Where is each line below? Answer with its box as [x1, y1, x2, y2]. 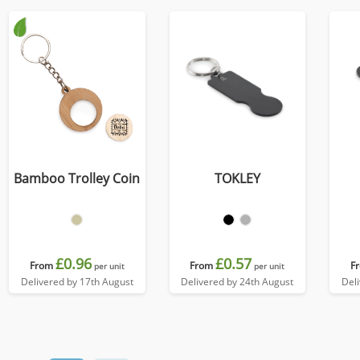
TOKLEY [214, 170, 260, 187]
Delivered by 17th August [20, 275, 133, 288]
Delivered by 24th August [181, 275, 294, 288]
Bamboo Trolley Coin [14, 170, 141, 187]
